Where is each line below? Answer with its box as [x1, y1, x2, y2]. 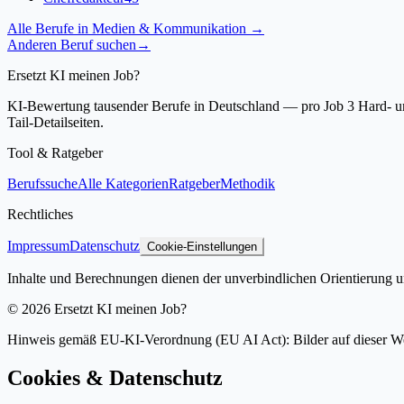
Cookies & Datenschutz [7, 365, 223, 390]
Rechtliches [7, 206, 73, 222]
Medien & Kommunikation [92, 20, 246, 36]
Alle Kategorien [78, 175, 169, 191]
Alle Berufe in [7, 20, 92, 36]
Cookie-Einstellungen [147, 239, 257, 253]
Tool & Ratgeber [7, 144, 103, 161]
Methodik [220, 175, 275, 191]
